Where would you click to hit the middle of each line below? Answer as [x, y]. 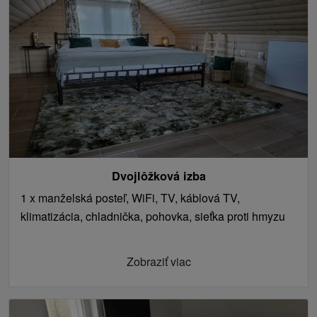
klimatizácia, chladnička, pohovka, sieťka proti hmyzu [153, 217]
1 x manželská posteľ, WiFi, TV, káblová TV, [130, 198]
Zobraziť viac [158, 262]
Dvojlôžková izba [158, 176]
